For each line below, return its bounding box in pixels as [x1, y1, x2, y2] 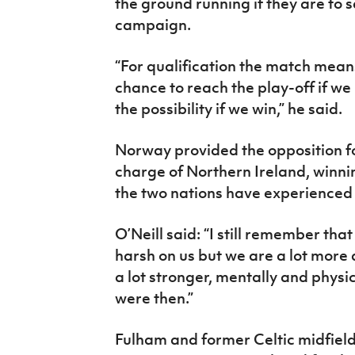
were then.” [114, 288, 193, 307]
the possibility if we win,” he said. [114, 98, 342, 118]
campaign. [114, 14, 194, 34]
